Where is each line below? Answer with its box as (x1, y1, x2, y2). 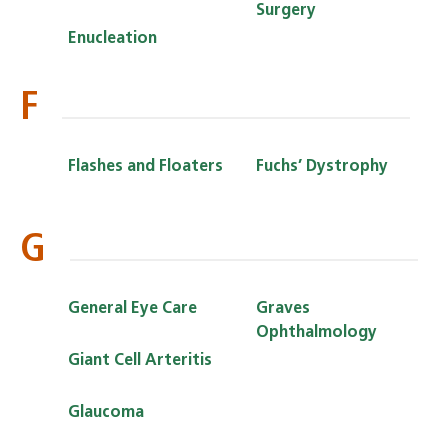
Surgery (256, 2, 316, 19)
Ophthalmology (256, 324, 377, 341)
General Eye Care (68, 300, 197, 317)
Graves (256, 300, 310, 317)
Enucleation (68, 30, 157, 47)
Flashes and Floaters (68, 158, 223, 175)
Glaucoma (68, 404, 144, 421)
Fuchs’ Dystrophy (256, 158, 388, 175)
